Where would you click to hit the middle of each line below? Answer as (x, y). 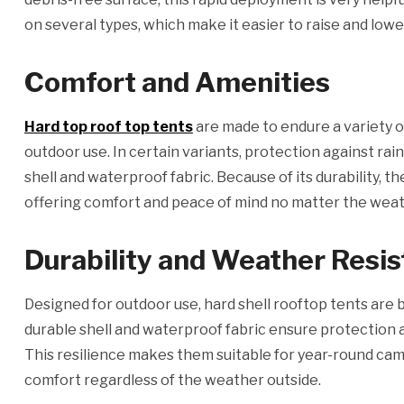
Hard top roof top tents (108, 127)
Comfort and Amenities (177, 82)
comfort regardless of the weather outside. (172, 380)
